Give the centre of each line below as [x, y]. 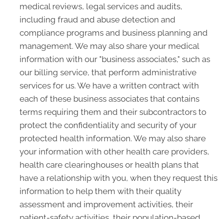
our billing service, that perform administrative [108, 72]
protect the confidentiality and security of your [108, 125]
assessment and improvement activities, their [106, 204]
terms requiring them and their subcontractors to [113, 112]
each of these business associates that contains [109, 99]
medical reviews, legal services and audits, [101, 6]
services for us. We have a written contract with [109, 86]
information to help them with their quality [100, 191]
